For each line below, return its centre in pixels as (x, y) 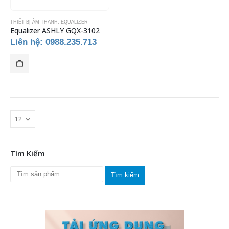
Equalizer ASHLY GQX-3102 (55, 30)
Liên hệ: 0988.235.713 (53, 42)
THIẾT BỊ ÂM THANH (34, 22)
